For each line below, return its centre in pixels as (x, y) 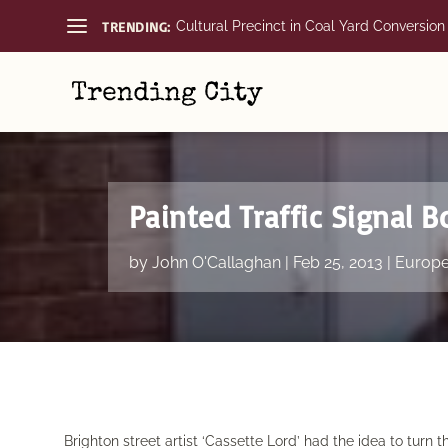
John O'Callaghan (216, 262)
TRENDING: (136, 26)
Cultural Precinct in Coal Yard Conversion (310, 26)
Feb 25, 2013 (337, 262)
